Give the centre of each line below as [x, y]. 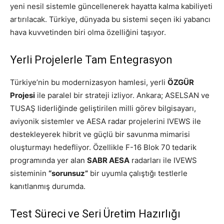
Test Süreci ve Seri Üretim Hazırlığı [95, 214]
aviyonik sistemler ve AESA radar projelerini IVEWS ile [105, 121]
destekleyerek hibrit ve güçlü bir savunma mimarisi [100, 134]
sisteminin [29, 173]
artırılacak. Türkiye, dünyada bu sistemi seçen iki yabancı [110, 19]
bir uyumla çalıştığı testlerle [138, 173]
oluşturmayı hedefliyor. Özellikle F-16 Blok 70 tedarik [103, 147]
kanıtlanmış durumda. [48, 186]
